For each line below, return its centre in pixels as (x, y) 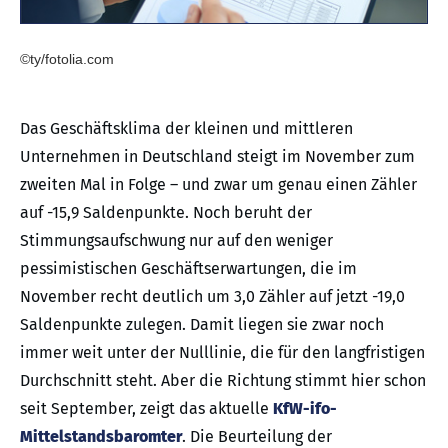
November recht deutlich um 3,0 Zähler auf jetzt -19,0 (212, 296)
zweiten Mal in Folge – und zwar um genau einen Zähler (218, 184)
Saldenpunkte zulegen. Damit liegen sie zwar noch (202, 324)
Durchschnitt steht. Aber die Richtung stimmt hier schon (223, 380)
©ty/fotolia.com (67, 58)
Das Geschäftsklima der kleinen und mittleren (186, 128)
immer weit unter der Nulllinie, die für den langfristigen (222, 352)
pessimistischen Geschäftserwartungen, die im (188, 268)
